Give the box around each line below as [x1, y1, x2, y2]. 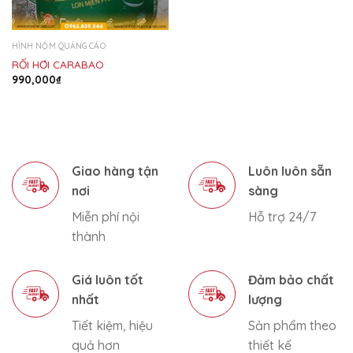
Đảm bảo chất [248, 272, 334, 288]
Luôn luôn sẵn [248, 163, 332, 180]
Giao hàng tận [72, 163, 158, 180]
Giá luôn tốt [72, 272, 143, 288]
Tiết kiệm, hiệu [72, 318, 153, 334]
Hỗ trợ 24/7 [248, 209, 316, 225]
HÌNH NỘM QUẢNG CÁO [11, 41, 106, 52]
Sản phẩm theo [248, 318, 336, 334]
